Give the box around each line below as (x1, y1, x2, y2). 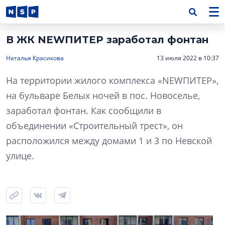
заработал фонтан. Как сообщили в (6, 104, 161, 117)
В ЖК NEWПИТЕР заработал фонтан (6, 34, 208, 46)
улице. (6, 150, 34, 162)
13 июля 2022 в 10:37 (157, 54, 219, 62)
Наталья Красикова (6, 54, 64, 62)
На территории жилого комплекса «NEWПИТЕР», (6, 74, 218, 86)
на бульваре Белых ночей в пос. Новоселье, (6, 89, 200, 101)
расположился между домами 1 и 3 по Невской (6, 135, 212, 147)
